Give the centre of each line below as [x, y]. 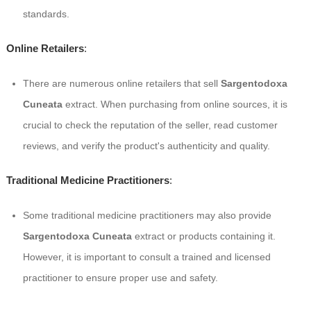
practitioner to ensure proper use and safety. [120, 278]
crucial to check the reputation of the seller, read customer [150, 125]
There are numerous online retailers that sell [121, 84]
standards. [46, 14]
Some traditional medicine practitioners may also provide [147, 216]
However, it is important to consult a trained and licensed [146, 257]
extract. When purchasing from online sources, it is [175, 104]
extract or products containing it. [203, 236]
